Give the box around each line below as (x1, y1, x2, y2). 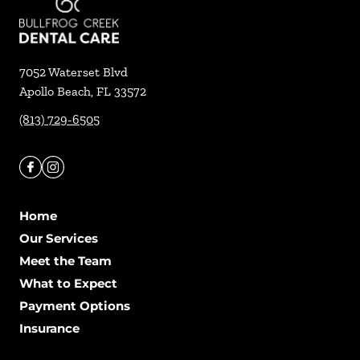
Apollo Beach (19, 84, 91, 99)
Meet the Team (19, 253, 112, 268)
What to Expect (19, 276, 117, 291)
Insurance (19, 321, 80, 336)
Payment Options (19, 298, 130, 313)
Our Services (19, 231, 98, 246)
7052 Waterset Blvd (19, 64, 128, 80)
